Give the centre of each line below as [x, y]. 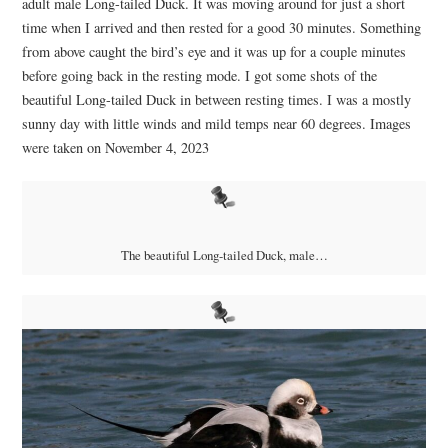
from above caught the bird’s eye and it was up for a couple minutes [213, 51]
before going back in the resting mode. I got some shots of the [199, 75]
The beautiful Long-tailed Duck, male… [224, 255]
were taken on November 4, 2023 [115, 147]
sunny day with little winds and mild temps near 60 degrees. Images [216, 123]
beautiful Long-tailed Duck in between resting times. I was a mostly [216, 99]
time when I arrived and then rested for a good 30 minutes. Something [221, 27]
